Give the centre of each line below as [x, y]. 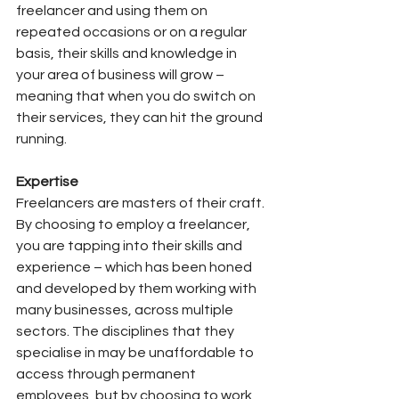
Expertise [47, 181]
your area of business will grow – [122, 74]
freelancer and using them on [113, 10]
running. [41, 138]
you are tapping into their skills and [130, 245]
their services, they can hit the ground [141, 117]
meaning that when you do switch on [137, 96]
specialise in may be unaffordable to [136, 352]
